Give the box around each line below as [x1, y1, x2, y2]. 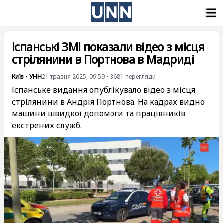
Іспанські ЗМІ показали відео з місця [12, 39, 205, 55]
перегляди [125, 72, 156, 81]
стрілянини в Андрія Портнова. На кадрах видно [12, 96, 205, 107]
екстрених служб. [12, 120, 82, 131]
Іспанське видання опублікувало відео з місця [12, 84, 195, 95]
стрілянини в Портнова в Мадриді [12, 51, 194, 67]
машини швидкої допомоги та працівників [12, 108, 185, 119]
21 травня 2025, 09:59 [42, 72, 105, 81]
